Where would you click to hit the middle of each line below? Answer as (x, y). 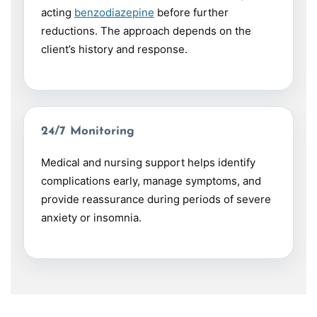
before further (191, 13)
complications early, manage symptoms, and (151, 181)
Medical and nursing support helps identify (148, 163)
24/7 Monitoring (88, 132)
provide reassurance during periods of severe (156, 200)
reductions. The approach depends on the (146, 31)
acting (58, 13)
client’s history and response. (114, 50)
